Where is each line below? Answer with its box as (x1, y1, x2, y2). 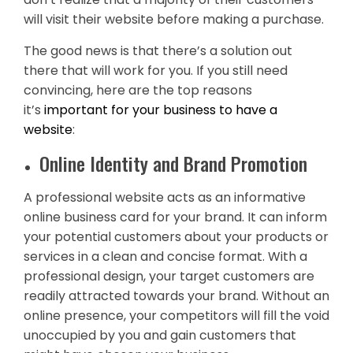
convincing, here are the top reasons (24, 81, 252, 99)
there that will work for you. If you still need (24, 61, 288, 80)
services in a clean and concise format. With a (24, 247, 307, 266)
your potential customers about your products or (24, 228, 329, 246)
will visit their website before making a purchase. (24, 10, 324, 28)
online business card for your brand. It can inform (24, 208, 327, 226)
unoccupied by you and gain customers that (24, 326, 296, 344)
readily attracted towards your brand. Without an (24, 287, 329, 305)
